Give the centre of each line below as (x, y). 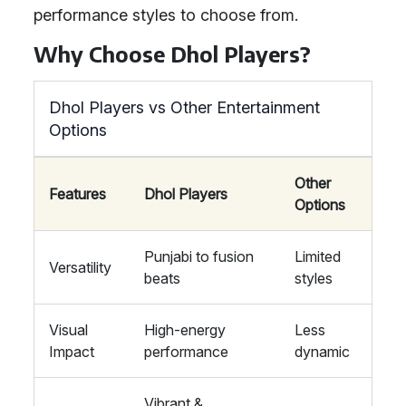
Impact (72, 352)
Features (77, 194)
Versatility (80, 267)
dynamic (322, 352)
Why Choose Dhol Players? (172, 54)
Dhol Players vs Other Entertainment (184, 107)
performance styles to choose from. (166, 15)
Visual (68, 330)
